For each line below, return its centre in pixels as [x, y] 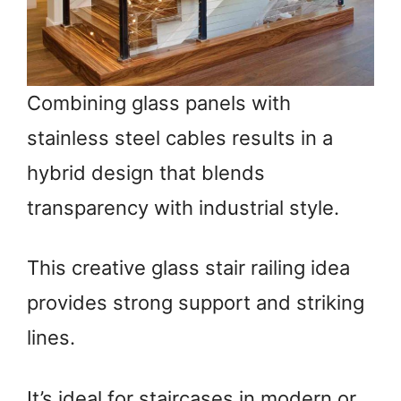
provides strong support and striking [196, 303]
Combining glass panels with [159, 102]
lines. [51, 338]
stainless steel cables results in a [180, 137]
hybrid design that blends [146, 172]
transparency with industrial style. [183, 207]
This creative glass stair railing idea [188, 268]
